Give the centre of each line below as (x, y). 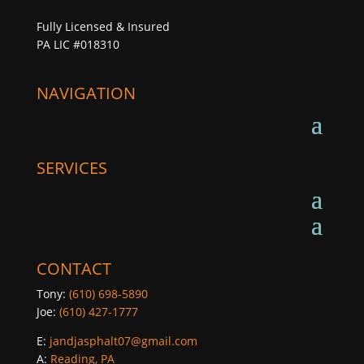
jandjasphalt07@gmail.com (123, 341)
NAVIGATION (86, 93)
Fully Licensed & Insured (103, 26)
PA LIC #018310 (78, 44)
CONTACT (74, 269)
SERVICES (71, 168)
